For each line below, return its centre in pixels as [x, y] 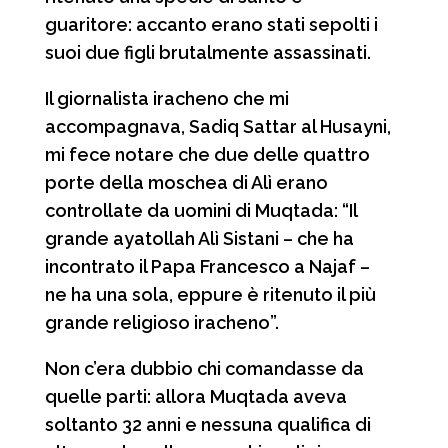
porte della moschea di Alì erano [186, 182]
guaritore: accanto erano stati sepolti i [211, 24]
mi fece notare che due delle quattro [207, 154]
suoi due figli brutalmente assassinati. [207, 52]
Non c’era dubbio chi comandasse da [204, 368]
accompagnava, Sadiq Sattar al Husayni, [217, 126]
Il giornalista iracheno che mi [166, 98]
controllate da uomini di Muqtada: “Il [200, 210]
